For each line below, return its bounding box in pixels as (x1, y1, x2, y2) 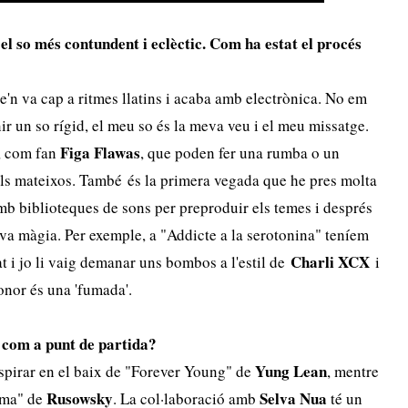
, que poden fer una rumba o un (140, 142, 341, 163)
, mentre (327, 361, 380, 382)
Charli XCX (291, 250, 371, 273)
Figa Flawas (60, 141, 141, 164)
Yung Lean (255, 360, 328, 382)
